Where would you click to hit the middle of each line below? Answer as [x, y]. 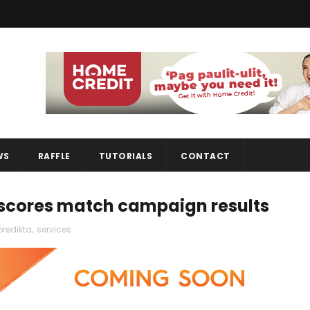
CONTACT [206, 156]
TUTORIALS [125, 156]
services [54, 229]
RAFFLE [54, 156]
